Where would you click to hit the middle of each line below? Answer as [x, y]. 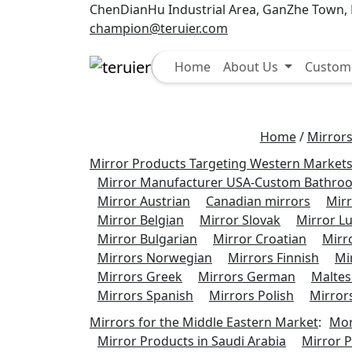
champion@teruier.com [159, 28]
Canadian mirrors [258, 201]
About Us [252, 66]
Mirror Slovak [240, 220]
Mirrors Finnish [273, 257]
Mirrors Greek [140, 276]
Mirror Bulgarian [147, 238]
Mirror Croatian [260, 238]
